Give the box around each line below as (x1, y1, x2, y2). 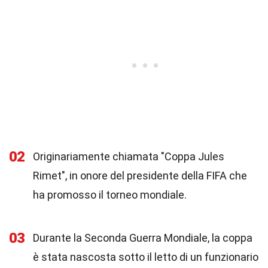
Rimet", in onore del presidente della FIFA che (33, 169, 247, 182)
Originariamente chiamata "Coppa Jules (33, 150, 224, 163)
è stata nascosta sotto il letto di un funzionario (33, 251, 258, 263)
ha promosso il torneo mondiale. (33, 188, 187, 201)
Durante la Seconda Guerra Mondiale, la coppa (33, 232, 252, 244)
